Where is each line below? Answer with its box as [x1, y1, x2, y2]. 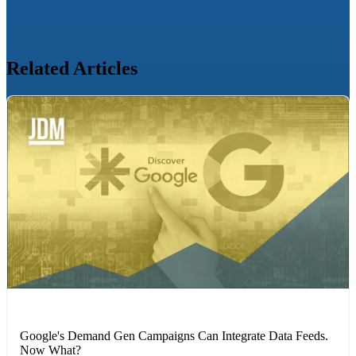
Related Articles [6, 58, 137, 79]
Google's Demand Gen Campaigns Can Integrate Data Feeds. [20, 328, 328, 342]
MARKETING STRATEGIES [26, 304, 130, 313]
